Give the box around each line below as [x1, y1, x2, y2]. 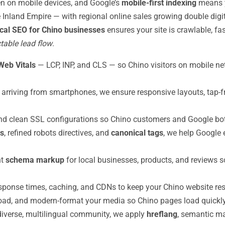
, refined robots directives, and [4, 128, 111, 138]
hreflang [147, 209, 177, 219]
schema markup [6, 155, 64, 165]
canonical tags [111, 128, 163, 138]
